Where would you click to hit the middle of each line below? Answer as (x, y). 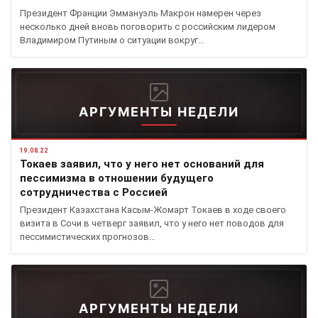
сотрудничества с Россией (94, 193)
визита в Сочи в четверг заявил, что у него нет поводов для (152, 224)
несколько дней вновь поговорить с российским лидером (148, 27)
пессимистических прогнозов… (88, 237)
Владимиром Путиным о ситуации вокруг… (112, 40)
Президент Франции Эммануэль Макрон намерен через (141, 13)
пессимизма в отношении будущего (117, 179)
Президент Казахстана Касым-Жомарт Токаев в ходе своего (153, 210)
